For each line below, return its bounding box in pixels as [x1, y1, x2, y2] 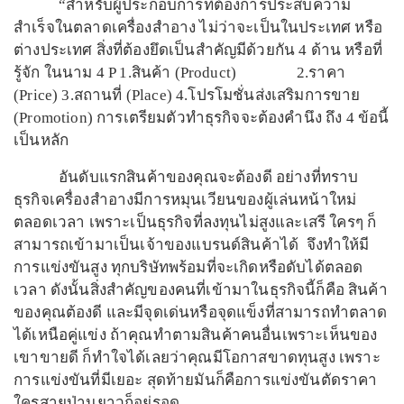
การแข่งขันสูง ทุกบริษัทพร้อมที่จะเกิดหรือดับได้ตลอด [14, 259, 363, 277]
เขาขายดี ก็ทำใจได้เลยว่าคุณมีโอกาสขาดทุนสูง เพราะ [14, 349, 381, 367]
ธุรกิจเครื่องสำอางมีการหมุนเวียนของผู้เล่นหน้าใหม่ [14, 191, 357, 209]
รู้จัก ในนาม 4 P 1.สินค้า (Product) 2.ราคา [14, 64, 345, 82]
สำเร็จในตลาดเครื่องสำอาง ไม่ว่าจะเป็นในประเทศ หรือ [14, 19, 382, 37]
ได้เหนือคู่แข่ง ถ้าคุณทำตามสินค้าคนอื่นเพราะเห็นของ [14, 326, 378, 344]
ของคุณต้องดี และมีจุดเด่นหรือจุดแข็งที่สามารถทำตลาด [14, 304, 388, 322]
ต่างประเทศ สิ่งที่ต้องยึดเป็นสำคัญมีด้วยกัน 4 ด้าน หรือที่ [14, 41, 382, 60]
